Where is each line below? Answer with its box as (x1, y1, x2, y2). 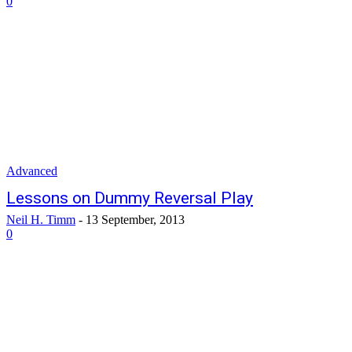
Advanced (6, 164, 57, 178)
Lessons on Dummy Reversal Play (6, 189, 253, 207)
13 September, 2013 (86, 213, 185, 226)
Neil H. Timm (6, 213, 75, 226)
